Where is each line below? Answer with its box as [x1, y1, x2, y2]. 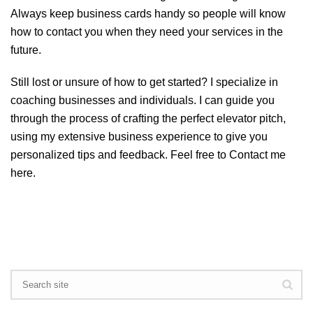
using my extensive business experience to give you [10, 131, 268, 143]
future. [10, 44, 41, 57]
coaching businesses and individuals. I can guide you [10, 94, 275, 107]
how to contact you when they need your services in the [10, 26, 283, 38]
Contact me [229, 149, 286, 161]
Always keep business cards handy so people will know [10, 8, 286, 20]
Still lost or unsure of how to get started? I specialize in [10, 76, 278, 89]
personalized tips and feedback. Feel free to [10, 149, 229, 161]
